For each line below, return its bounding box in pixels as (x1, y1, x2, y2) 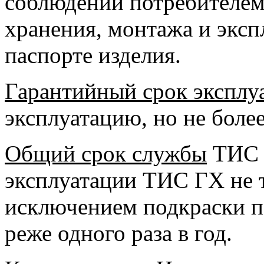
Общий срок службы (5, 141, 207, 166)
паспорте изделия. (5, 42, 181, 68)
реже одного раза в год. (5, 220, 232, 246)
